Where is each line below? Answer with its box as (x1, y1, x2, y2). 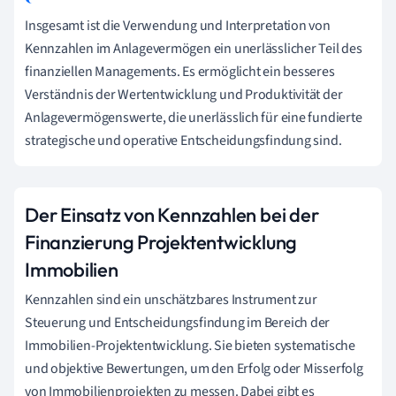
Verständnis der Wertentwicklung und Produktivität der (25, 84, 343, 104)
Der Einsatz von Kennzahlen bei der (25, 202, 319, 227)
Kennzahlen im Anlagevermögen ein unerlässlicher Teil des (25, 38, 362, 58)
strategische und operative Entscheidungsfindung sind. (25, 130, 342, 150)
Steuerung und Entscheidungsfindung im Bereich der (25, 312, 331, 332)
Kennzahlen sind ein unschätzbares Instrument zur (25, 289, 317, 309)
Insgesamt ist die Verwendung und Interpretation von (25, 15, 331, 35)
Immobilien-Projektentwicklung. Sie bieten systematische (25, 335, 355, 355)
